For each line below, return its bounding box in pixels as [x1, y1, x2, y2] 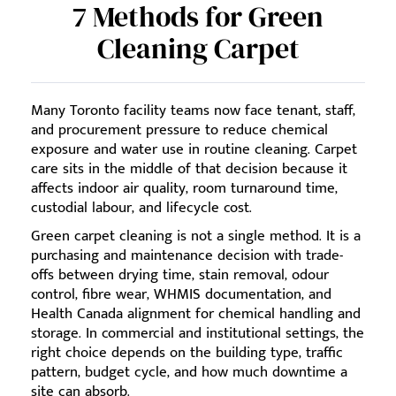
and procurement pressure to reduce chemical [31, 118, 328, 142]
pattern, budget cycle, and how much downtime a [31, 360, 347, 385]
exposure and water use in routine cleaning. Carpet [31, 137, 357, 162]
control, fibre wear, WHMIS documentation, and [31, 282, 331, 307]
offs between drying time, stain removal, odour [31, 263, 329, 287]
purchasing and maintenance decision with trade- [31, 243, 343, 268]
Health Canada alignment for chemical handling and [31, 301, 361, 326]
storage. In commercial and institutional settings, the [31, 321, 364, 346]
